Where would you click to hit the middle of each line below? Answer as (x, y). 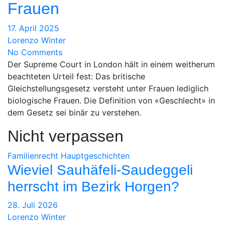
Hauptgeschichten (95, 155)
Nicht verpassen (66, 136)
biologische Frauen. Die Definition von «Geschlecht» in (111, 100)
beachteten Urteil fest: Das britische (76, 76)
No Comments (35, 52)
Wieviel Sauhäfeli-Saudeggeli (100, 170)
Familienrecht (33, 155)
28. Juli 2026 (33, 205)
